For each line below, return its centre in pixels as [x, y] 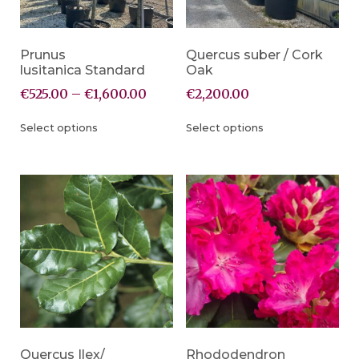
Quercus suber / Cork [254, 54]
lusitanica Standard [83, 70]
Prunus [43, 54]
